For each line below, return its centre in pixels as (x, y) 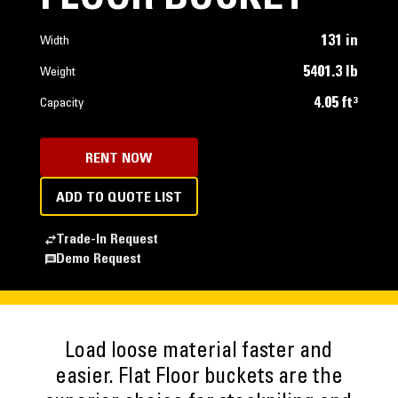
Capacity (61, 104)
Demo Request (98, 259)
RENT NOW (119, 159)
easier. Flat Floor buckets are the (199, 378)
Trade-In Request (107, 240)
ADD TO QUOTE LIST (119, 198)
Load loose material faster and (199, 353)
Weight (57, 73)
